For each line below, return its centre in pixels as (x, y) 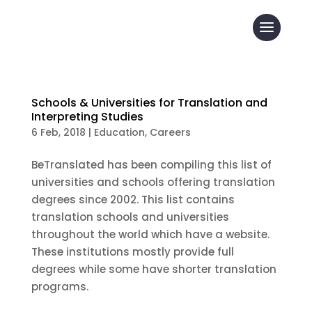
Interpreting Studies (87, 117)
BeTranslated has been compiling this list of (151, 165)
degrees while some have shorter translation (154, 269)
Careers (170, 132)
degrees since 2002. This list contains (133, 200)
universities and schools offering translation (153, 182)
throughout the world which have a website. (150, 234)
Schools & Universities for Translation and (149, 103)
